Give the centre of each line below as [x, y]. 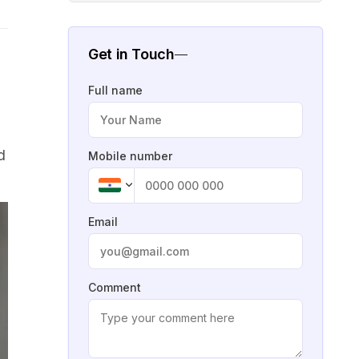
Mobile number [130, 155]
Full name [115, 90]
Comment [115, 287]
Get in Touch [131, 54]
